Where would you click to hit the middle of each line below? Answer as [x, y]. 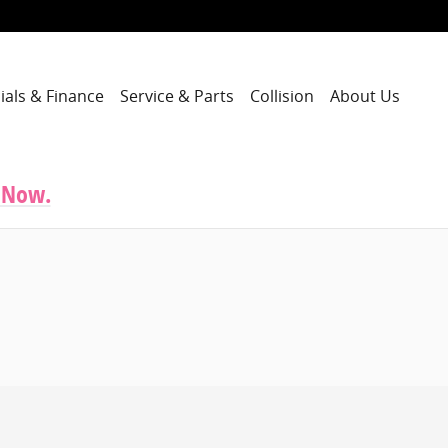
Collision [282, 95]
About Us [365, 95]
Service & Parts [177, 95]
